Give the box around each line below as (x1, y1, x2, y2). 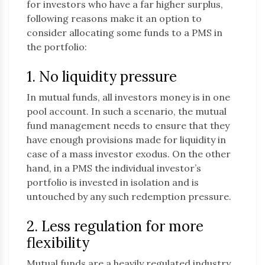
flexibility (27, 234, 89, 253)
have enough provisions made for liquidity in (27, 134, 226, 146)
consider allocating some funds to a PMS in (27, 27, 222, 39)
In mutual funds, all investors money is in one (27, 91, 230, 104)
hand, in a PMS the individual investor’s (27, 162, 201, 174)
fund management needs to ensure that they (27, 119, 230, 132)
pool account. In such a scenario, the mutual (27, 105, 227, 118)
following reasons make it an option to (27, 12, 202, 25)
